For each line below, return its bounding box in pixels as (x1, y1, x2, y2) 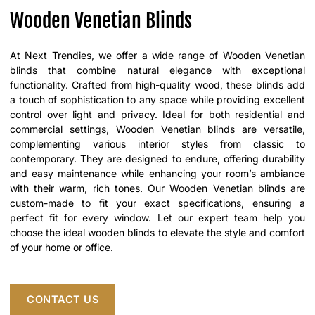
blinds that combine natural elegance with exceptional (10, 64, 305, 76)
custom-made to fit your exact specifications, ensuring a (10, 197, 305, 209)
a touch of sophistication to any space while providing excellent (10, 94, 305, 105)
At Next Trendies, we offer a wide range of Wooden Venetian (10, 49, 305, 61)
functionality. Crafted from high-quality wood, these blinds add (10, 79, 305, 91)
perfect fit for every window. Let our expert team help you (10, 212, 305, 224)
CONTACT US (27, 293, 98, 307)
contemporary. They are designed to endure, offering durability (10, 153, 305, 165)
